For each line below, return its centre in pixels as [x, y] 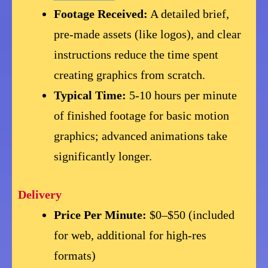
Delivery [40, 195]
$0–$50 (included [191, 215]
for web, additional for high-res [130, 235]
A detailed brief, [189, 14]
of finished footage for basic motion [142, 116]
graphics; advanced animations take [141, 136]
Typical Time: [90, 95]
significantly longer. [103, 156]
